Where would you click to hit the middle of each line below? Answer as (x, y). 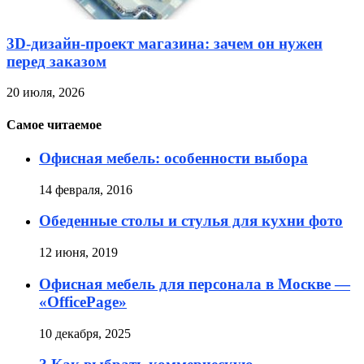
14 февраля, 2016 (86, 189)
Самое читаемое (54, 124)
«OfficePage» (83, 301)
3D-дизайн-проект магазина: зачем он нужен (165, 43)
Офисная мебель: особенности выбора (173, 158)
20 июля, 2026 (45, 93)
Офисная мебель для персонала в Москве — (195, 284)
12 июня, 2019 (78, 253)
